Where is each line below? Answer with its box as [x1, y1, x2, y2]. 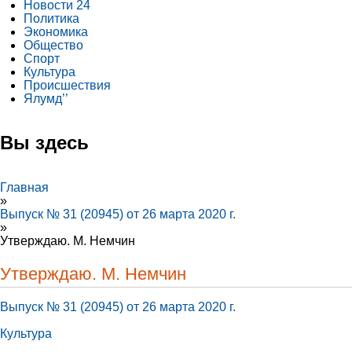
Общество [24, 38, 83, 52]
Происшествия [24, 79, 111, 92]
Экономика [24, 25, 88, 38]
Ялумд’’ [24, 92, 68, 105]
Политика [24, 12, 79, 25]
